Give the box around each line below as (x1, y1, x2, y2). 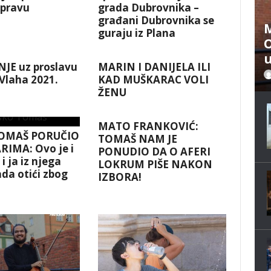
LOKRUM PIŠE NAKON (98, 157, 213, 172)
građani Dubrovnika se (98, 13, 215, 28)
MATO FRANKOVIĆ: (98, 119, 199, 134)
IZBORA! (98, 170, 142, 184)
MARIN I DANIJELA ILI (98, 60, 211, 74)
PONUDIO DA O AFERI (98, 145, 211, 159)
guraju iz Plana (98, 26, 176, 41)
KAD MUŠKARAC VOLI (98, 73, 209, 87)
